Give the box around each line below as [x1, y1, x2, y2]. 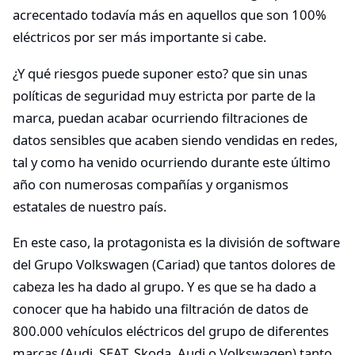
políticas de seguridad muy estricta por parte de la [13, 86, 315, 105]
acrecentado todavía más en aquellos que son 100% [13, 6, 326, 25]
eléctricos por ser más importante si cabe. [13, 28, 266, 47]
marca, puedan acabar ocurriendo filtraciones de [13, 108, 307, 127]
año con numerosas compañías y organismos [13, 174, 288, 193]
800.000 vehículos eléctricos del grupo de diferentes [13, 322, 329, 341]
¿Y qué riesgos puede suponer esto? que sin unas [13, 63, 307, 82]
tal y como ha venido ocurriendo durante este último [13, 152, 330, 171]
